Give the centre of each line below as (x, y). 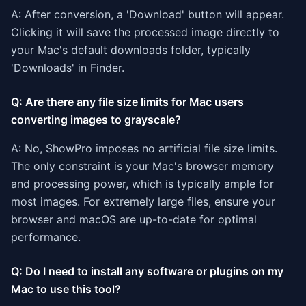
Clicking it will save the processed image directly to (145, 32)
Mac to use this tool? (66, 289)
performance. (46, 237)
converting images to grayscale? (96, 120)
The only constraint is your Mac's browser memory (142, 166)
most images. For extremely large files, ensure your (143, 201)
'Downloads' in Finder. (68, 68)
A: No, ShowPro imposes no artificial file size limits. (144, 148)
